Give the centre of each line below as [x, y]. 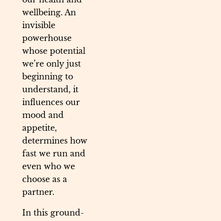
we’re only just [52, 64]
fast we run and [54, 154]
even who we [49, 166]
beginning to [48, 77]
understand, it [50, 90]
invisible [39, 25]
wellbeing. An [49, 13]
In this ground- [53, 213]
